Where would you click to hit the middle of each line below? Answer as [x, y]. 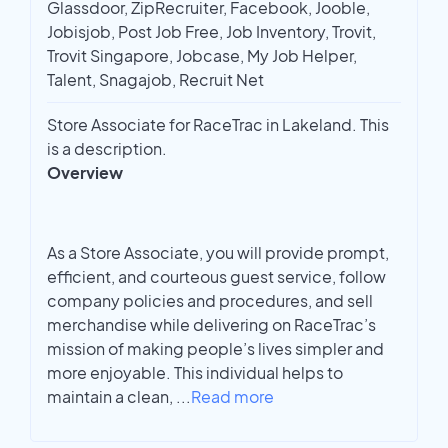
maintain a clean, [111, 397]
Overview [85, 173]
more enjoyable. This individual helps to [195, 373]
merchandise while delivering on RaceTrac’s [211, 325]
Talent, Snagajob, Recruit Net [155, 80]
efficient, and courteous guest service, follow [216, 277]
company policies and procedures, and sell [210, 301]
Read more [232, 397]
